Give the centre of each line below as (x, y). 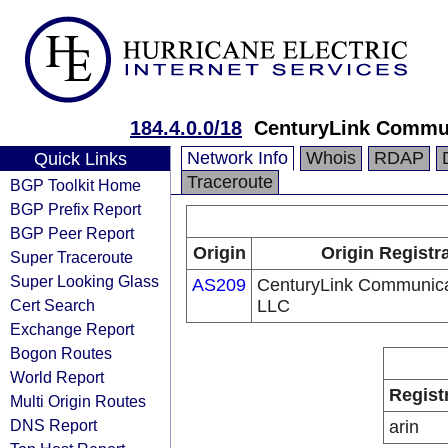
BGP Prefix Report (75, 209)
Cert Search (52, 305)
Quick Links (80, 159)
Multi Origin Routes (78, 401)
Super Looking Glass (84, 281)
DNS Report (53, 425)
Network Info (237, 158)
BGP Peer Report (72, 233)
